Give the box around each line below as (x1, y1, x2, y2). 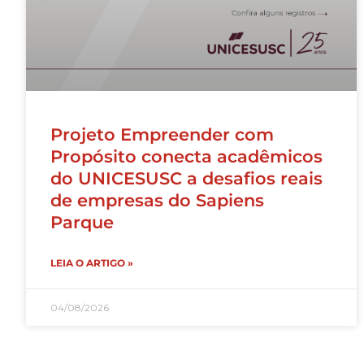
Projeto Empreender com (50, 123, 274, 145)
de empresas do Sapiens (50, 189, 264, 210)
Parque (50, 211, 114, 232)
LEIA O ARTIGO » (50, 256, 133, 269)
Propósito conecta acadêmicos (50, 145, 323, 167)
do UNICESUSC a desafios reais (50, 167, 323, 188)
